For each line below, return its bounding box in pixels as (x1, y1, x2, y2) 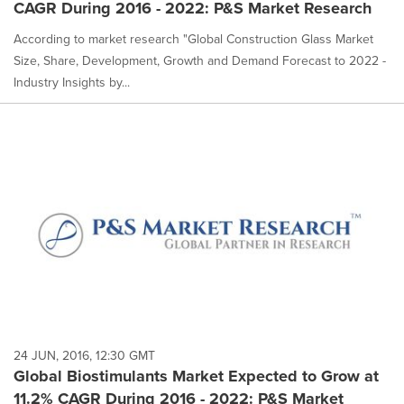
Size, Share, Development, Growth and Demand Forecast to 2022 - (14, 50, 386, 70)
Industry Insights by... (14, 72, 130, 92)
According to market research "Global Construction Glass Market (14, 29, 373, 49)
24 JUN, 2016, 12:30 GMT (14, 346, 155, 366)
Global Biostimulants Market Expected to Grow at (14, 364, 379, 389)
